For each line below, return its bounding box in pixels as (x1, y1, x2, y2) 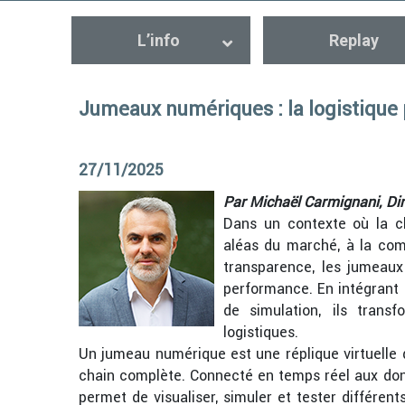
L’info (137, 31, 180, 51)
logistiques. (223, 323, 298, 342)
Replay (328, 31, 379, 51)
